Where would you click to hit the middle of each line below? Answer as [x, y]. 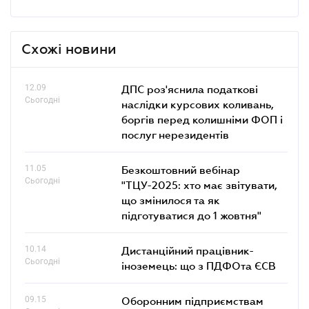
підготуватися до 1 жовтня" [191, 215]
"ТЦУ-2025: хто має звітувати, [199, 185]
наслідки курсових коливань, [198, 104]
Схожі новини [69, 49]
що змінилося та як [171, 200]
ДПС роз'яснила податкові [190, 89]
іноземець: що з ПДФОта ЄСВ [199, 265]
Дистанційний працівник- [188, 250]
